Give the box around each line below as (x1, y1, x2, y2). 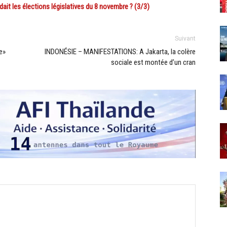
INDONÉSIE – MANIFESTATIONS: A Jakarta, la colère (45, 47, 196, 56)
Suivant (175, 35, 196, 42)
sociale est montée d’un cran (111, 58, 196, 67)
